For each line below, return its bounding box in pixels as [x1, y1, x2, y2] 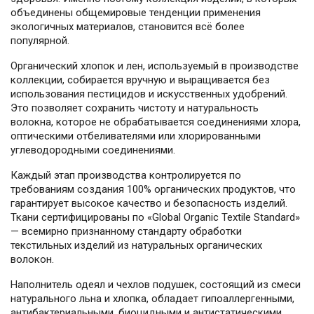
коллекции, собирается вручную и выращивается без [11, 74, 270, 87]
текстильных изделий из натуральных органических [11, 239, 262, 252]
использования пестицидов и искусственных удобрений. [11, 88, 287, 101]
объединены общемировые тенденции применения [11, 6, 261, 20]
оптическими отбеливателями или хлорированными [11, 130, 261, 143]
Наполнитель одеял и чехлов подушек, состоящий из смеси [11, 278, 301, 292]
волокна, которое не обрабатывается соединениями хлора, [11, 116, 301, 129]
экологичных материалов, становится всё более [11, 20, 245, 34]
